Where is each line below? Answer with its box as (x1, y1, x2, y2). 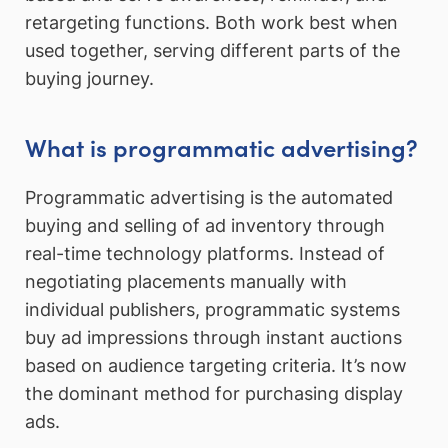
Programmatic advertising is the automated (25, 186, 393, 208)
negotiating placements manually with (25, 270, 347, 292)
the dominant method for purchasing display (25, 382, 403, 404)
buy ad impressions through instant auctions (25, 326, 402, 348)
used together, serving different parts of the (25, 39, 400, 61)
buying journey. (25, 67, 154, 89)
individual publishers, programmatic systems (25, 298, 400, 320)
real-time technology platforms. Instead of (25, 242, 385, 264)
